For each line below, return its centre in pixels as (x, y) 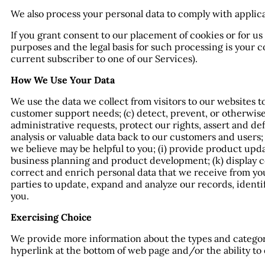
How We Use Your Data (63, 80)
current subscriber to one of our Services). (104, 58)
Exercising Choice (51, 217)
